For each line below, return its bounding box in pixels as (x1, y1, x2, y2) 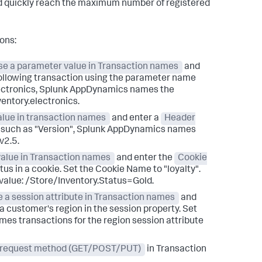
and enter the (114, 154, 174, 163)
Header (164, 114, 196, 123)
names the (128, 86, 174, 95)
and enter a (109, 114, 161, 123)
